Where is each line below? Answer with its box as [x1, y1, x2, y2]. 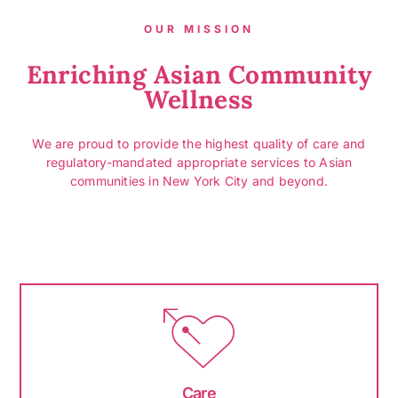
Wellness [144, 84, 254, 116]
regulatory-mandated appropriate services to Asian [45, 155, 353, 171]
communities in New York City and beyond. [70, 173, 328, 189]
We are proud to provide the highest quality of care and [32, 136, 366, 152]
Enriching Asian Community [26, 59, 372, 92]
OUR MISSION [144, 22, 254, 36]
